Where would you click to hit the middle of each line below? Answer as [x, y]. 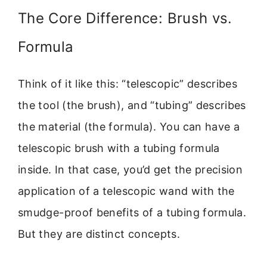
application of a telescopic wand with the [126, 191]
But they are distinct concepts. [99, 234]
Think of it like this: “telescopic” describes [128, 84]
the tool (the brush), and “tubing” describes [132, 105]
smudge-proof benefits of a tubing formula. [132, 213]
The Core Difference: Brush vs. [125, 18]
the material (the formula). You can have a [129, 127]
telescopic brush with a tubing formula [119, 148]
